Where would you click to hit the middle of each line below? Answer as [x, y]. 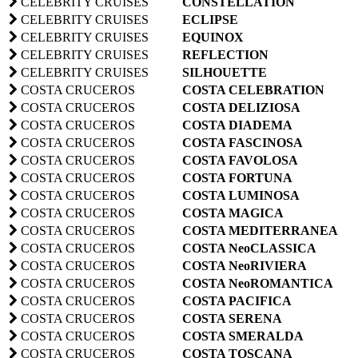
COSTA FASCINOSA [243, 142]
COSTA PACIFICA [237, 300]
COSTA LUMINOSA [241, 195]
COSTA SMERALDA [243, 336]
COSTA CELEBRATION [253, 89]
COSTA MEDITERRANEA [260, 230]
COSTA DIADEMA [237, 125]
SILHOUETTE [225, 72]
